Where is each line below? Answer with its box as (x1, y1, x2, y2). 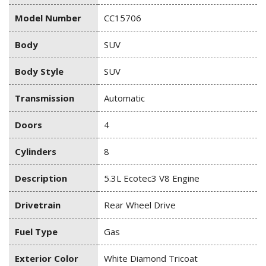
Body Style (15, 65, 64, 78)
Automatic (104, 92, 145, 104)
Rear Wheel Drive (104, 199, 176, 211)
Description (15, 172, 67, 185)
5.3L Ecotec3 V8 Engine (104, 172, 199, 185)
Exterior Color (15, 252, 78, 265)
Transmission (15, 92, 74, 104)
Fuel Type (15, 226, 58, 238)
